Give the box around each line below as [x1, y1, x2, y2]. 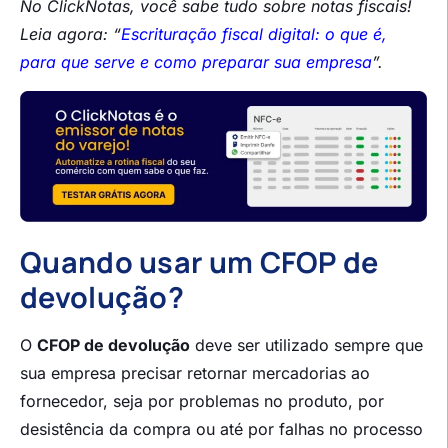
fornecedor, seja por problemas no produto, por [20, 390, 384, 411]
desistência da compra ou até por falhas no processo [20, 418, 423, 439]
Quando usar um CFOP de [20, 241, 379, 282]
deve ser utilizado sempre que [190, 334, 423, 355]
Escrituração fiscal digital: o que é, [121, 24, 387, 45]
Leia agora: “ [20, 24, 121, 45]
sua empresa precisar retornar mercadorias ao [20, 362, 370, 383]
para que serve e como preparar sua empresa [20, 52, 372, 73]
